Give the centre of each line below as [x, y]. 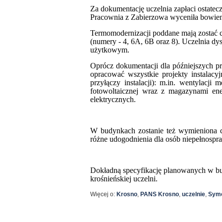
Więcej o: [103, 194]
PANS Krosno [160, 194]
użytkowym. [110, 50]
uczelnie [194, 194]
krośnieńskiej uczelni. [124, 179]
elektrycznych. [113, 99]
